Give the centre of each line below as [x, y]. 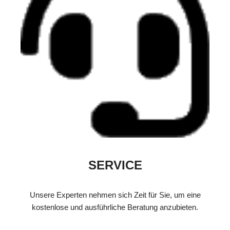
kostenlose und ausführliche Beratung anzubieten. [115, 207]
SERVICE [115, 165]
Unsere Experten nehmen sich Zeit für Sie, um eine [115, 195]
